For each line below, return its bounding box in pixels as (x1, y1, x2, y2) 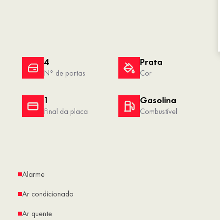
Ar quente (22, 208, 52, 219)
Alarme (22, 169, 45, 180)
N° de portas (44, 68, 85, 79)
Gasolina (139, 94, 176, 107)
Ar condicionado (22, 189, 74, 199)
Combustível (139, 106, 177, 117)
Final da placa (44, 106, 88, 117)
